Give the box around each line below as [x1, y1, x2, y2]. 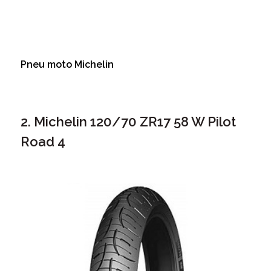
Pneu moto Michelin [20, 58, 116, 70]
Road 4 [20, 133, 65, 149]
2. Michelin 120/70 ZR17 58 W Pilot [20, 113, 236, 129]
